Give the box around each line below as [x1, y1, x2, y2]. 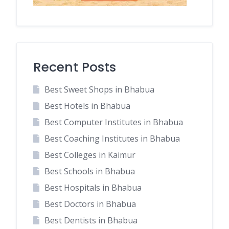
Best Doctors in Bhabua [44, 198, 136, 210]
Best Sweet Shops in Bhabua [44, 83, 154, 95]
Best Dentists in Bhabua [44, 214, 138, 226]
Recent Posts [33, 58, 116, 76]
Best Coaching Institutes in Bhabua [44, 132, 180, 144]
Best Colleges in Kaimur [44, 149, 135, 161]
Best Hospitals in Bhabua [44, 181, 142, 193]
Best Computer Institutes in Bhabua [44, 116, 183, 128]
